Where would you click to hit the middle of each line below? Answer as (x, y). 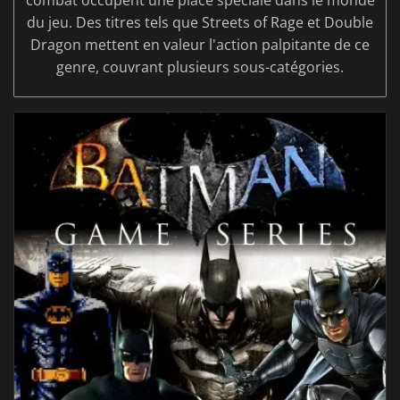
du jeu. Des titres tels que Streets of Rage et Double (200, 23)
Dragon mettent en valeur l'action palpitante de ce (200, 45)
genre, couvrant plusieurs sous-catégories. (200, 67)
